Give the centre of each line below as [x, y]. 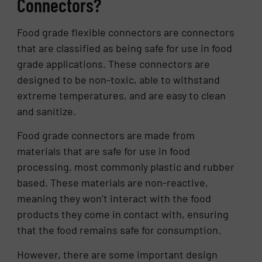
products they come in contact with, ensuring [123, 214]
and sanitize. [47, 111]
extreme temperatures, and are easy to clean [122, 96]
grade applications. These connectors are [114, 64]
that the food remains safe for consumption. [119, 230]
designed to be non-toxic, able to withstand [119, 80]
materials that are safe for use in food [104, 151]
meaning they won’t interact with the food [114, 199]
